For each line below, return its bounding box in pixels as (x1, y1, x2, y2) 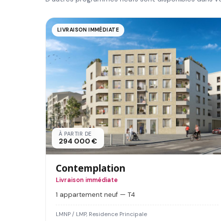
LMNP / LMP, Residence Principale (56, 211, 147, 219)
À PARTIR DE (59, 131, 92, 138)
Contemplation (56, 161, 125, 175)
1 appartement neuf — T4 (56, 190, 135, 199)
